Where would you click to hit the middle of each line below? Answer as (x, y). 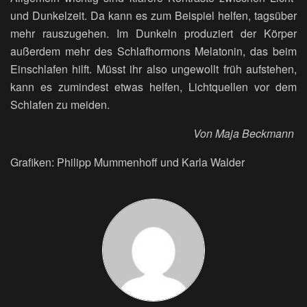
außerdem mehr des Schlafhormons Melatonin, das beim (153, 51)
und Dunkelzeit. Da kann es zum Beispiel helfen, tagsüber (153, 15)
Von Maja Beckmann (245, 133)
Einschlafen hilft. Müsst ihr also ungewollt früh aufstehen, (153, 69)
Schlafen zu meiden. (61, 104)
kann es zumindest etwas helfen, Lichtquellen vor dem (153, 86)
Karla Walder (213, 162)
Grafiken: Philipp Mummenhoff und (95, 162)
